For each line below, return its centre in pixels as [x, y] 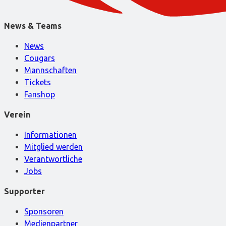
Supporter [24, 191]
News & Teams [33, 25]
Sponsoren [44, 211]
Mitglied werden [53, 147]
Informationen [50, 134]
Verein [17, 114]
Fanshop [40, 94]
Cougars [40, 58]
